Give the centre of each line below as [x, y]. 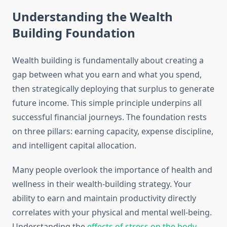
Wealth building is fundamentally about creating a [108, 61]
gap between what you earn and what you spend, [107, 75]
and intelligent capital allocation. [74, 146]
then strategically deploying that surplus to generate [113, 89]
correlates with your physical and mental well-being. [112, 213]
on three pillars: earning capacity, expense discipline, [113, 131]
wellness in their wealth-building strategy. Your [102, 184]
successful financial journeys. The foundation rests [109, 117]
